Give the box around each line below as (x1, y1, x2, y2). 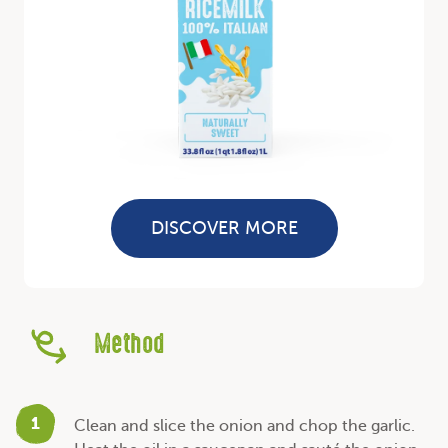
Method (94, 334, 165, 359)
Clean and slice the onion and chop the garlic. (74, 417, 415, 436)
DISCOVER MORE (150, 218, 298, 239)
